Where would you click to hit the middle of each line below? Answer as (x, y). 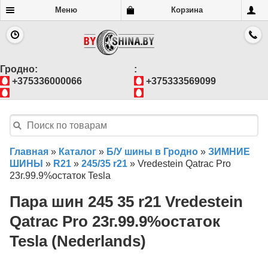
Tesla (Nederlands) (78, 241)
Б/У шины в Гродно (152, 152)
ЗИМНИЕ (229, 152)
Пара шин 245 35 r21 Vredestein (126, 202)
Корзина (187, 10)
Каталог (77, 152)
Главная (29, 152)
